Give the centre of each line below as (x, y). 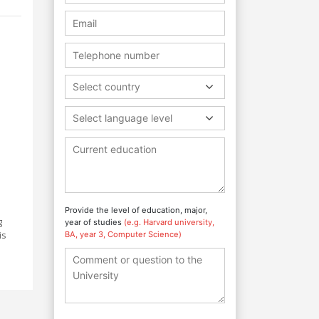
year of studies (94, 222)
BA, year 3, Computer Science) (123, 234)
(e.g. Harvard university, (169, 222)
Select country (106, 86)
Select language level (122, 117)
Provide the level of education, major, (136, 210)
